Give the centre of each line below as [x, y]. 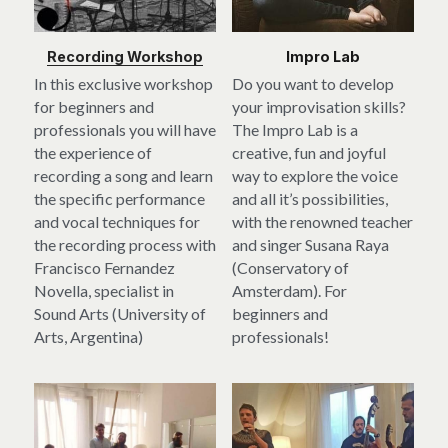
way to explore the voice [315, 176]
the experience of [93, 153]
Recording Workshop [125, 57]
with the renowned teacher [322, 222]
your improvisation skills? [319, 107]
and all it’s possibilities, [310, 199]
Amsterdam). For [289, 291]
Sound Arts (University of [120, 314]
